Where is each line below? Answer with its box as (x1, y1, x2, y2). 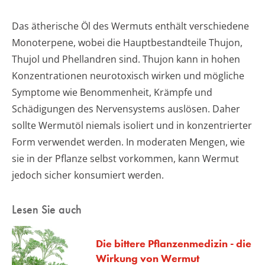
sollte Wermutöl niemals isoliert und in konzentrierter (12, 118, 252, 132)
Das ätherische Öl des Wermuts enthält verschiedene (12, 19, 249, 33)
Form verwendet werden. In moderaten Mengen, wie (12, 135, 245, 148)
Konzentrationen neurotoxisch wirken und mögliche (12, 69, 244, 82)
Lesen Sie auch (12, 201, 82, 217)
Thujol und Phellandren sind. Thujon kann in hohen (12, 52, 240, 66)
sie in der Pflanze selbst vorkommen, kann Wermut (12, 151, 239, 165)
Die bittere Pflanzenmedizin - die (96, 236, 251, 250)
